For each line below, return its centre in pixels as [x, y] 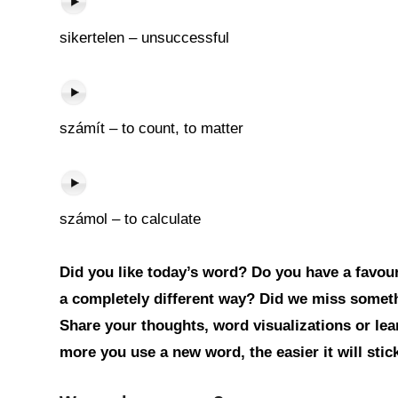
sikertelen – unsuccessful [144, 38]
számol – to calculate [130, 219]
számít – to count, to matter [151, 128]
